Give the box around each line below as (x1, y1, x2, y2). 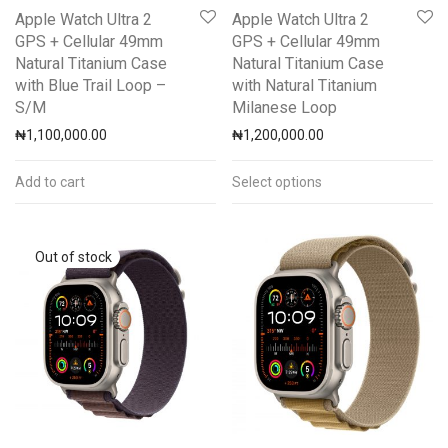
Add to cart (15, 173, 85, 190)
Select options (232, 173, 322, 190)
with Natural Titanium (232, 75, 377, 95)
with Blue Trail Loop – (15, 75, 166, 95)
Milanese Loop (232, 97, 337, 117)
